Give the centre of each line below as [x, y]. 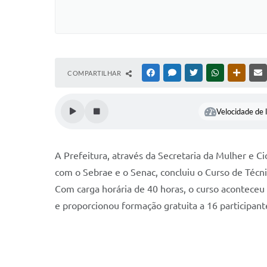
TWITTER [214, 73]
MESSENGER [197, 73]
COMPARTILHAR [95, 73]
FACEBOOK [174, 73]
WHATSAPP [238, 73]
